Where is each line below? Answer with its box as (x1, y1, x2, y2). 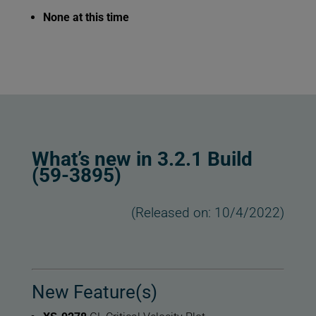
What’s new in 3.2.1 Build (31, 147, 253, 171)
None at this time (42, 11, 129, 25)
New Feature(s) (31, 281, 157, 303)
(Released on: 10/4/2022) (131, 205, 285, 221)
